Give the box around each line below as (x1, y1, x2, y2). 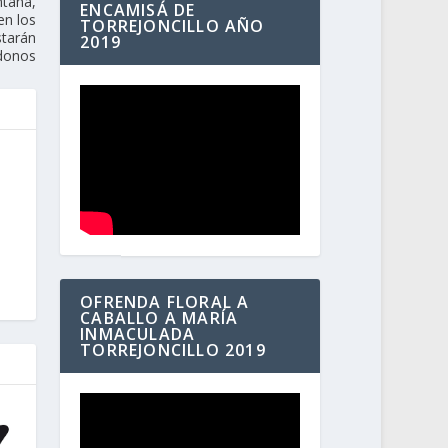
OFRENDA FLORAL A (80, 291, 250, 314)
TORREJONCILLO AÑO (80, 15, 265, 38)
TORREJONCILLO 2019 (80, 339, 266, 362)
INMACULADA (80, 323, 196, 346)
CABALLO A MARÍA (80, 307, 239, 330)
